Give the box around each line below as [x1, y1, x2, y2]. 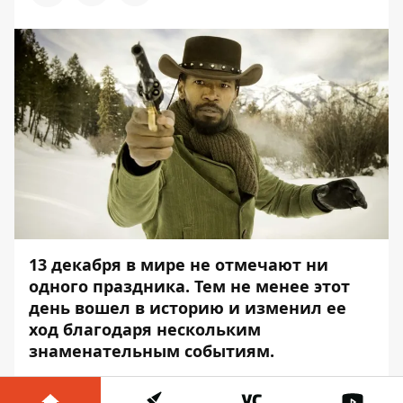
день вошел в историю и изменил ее [29, 297, 346, 318]
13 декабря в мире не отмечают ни [29, 254, 328, 275]
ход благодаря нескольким [29, 318, 261, 340]
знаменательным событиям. [29, 340, 279, 362]
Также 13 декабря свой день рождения [29, 376, 337, 398]
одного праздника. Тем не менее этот [29, 275, 350, 297]
